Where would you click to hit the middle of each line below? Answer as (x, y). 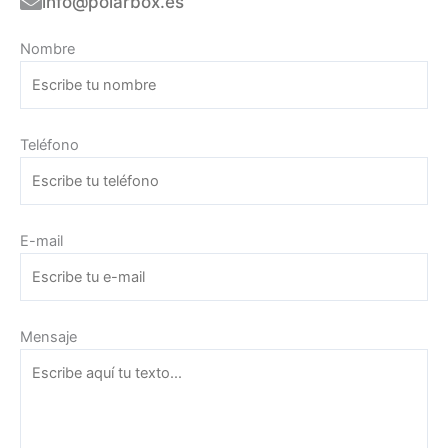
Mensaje (48, 336)
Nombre (47, 49)
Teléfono (49, 144)
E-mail (41, 240)
